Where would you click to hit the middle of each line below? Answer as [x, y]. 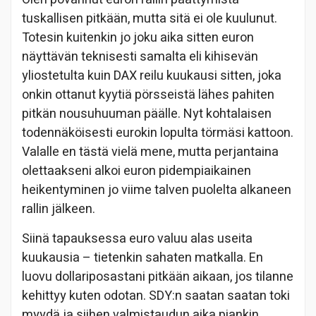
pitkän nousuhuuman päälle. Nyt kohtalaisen [147, 114]
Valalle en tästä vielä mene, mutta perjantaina [150, 152]
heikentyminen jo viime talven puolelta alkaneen [157, 190]
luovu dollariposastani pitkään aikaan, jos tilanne [158, 276]
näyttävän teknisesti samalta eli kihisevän [140, 56]
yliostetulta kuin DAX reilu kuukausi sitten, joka [152, 75]
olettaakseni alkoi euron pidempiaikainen [136, 171]
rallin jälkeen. [59, 209]
